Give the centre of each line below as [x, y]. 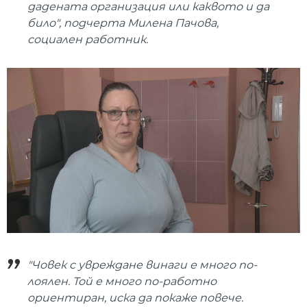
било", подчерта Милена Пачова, [123, 23]
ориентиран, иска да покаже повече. [135, 298]
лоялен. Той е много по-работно [122, 282]
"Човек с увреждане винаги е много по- [142, 265]
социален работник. [88, 40]
